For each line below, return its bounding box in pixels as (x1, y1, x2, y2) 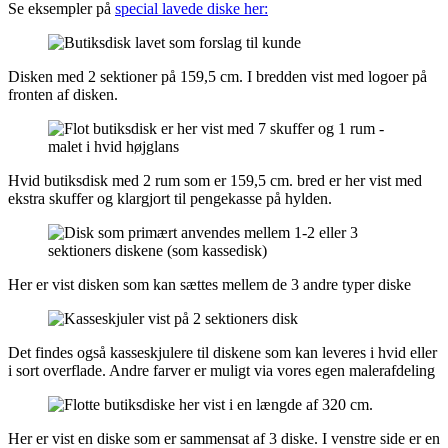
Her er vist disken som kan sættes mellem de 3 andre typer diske (8, 276, 411, 294)
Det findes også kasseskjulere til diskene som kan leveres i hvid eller (8, 344, 437, 362)
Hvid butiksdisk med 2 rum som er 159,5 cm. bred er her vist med (8, 172, 422, 190)
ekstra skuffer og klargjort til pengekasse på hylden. (8, 190, 332, 208)
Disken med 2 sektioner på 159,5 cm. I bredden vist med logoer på (8, 68, 427, 86)
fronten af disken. (8, 86, 118, 104)
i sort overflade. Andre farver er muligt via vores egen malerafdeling (8, 362, 435, 380)
